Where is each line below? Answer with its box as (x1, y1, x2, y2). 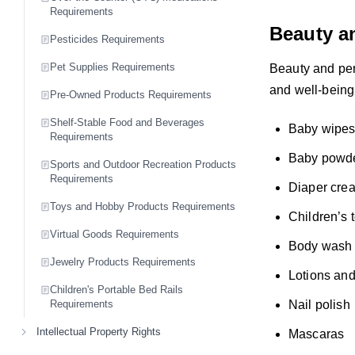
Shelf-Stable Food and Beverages (50, 116, 204, 128)
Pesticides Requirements (50, 33, 165, 45)
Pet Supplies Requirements (50, 61, 175, 73)
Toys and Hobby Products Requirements (50, 200, 235, 212)
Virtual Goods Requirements (50, 228, 179, 240)
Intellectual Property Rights (36, 326, 161, 338)
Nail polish (288, 297, 350, 311)
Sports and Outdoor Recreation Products (50, 158, 236, 170)
